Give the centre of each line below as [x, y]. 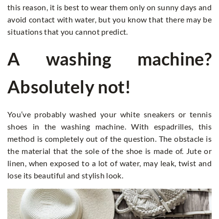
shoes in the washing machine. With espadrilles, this [109, 126]
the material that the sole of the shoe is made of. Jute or [109, 151]
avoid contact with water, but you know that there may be [109, 19]
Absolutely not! [69, 86]
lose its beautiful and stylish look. [65, 175]
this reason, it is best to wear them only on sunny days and [109, 7]
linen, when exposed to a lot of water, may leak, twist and [109, 163]
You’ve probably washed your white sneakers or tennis [109, 114]
